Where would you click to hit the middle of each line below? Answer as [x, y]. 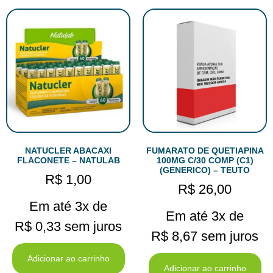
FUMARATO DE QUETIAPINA [205, 150]
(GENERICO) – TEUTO [205, 170]
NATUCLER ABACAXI [68, 150]
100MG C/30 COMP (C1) [205, 160]
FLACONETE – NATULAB [68, 160]
